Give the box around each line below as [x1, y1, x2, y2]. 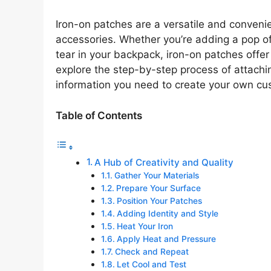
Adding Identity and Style [116, 209, 218, 219]
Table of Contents [56, 109, 142, 122]
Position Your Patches [116, 196, 202, 206]
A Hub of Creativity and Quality [94, 157, 234, 169]
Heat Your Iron [116, 221, 173, 232]
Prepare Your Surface [116, 183, 201, 194]
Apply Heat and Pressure [116, 234, 216, 244]
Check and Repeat [114, 247, 189, 257]
